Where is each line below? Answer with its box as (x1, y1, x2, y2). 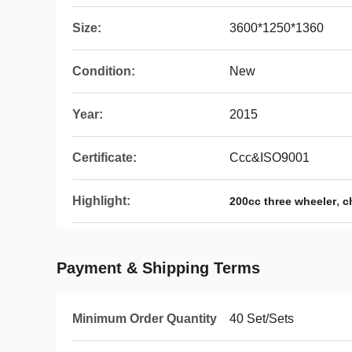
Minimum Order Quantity (72, 312, 217, 325)
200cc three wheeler (229, 195, 336, 207)
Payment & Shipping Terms (57, 259, 260, 277)
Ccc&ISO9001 (229, 151, 310, 164)
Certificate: (72, 151, 137, 164)
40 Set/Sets (229, 312, 294, 325)
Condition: (72, 64, 135, 78)
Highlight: (72, 194, 130, 207)
